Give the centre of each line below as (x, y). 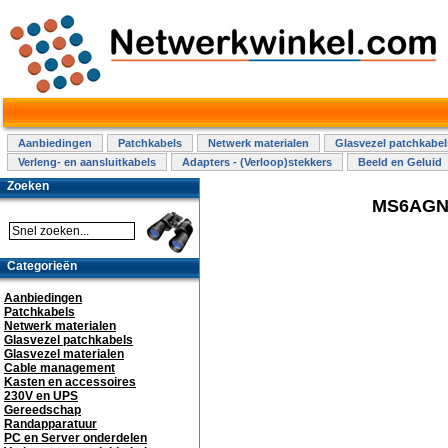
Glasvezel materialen (64, 354)
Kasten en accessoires (70, 382)
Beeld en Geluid (400, 162)
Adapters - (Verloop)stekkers (257, 162)
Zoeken (28, 186)
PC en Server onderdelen (75, 438)
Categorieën (42, 266)
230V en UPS (41, 396)
